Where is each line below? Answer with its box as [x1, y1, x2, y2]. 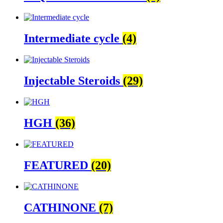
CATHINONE [24, 201, 99, 214]
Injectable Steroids [24, 74, 123, 88]
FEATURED [24, 158, 91, 172]
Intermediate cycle [24, 32, 122, 45]
